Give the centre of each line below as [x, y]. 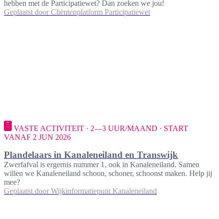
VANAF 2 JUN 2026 [37, 137]
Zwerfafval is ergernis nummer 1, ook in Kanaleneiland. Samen [102, 165]
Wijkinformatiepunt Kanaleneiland [104, 191]
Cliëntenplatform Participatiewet [100, 12]
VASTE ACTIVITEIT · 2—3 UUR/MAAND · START [101, 129]
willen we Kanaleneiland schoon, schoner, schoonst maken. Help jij [108, 174]
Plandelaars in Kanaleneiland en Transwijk [91, 155]
